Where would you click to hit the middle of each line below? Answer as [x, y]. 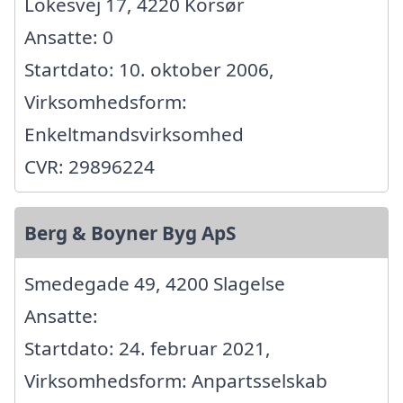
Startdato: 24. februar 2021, [148, 348]
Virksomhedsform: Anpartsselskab [176, 380]
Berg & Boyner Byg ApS [130, 233]
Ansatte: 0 [69, 36]
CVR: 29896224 [90, 166]
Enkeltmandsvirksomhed [134, 134]
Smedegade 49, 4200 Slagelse [155, 283]
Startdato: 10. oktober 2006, [149, 69]
